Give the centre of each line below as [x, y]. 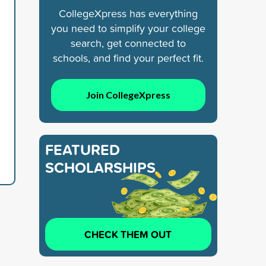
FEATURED [83, 149]
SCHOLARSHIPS [100, 167]
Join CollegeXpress [128, 94]
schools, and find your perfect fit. [128, 58]
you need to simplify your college [128, 28]
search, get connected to [128, 43]
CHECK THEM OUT [128, 234]
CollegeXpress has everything [128, 13]
